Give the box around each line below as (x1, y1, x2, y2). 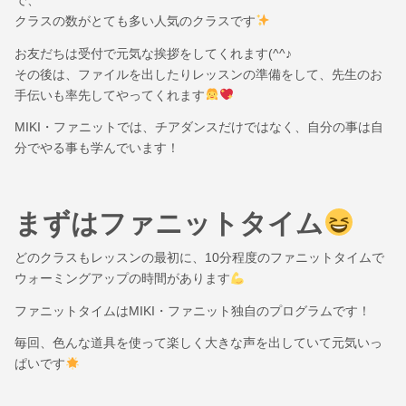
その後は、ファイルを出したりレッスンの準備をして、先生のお (14, 66, 382, 82)
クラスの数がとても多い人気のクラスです (14, 14, 256, 29)
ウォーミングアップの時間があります (14, 271, 230, 286)
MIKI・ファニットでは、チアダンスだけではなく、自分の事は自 (14, 119, 383, 134)
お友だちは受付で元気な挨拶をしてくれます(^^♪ (14, 45, 292, 61)
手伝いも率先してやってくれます (14, 87, 205, 102)
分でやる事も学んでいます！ (14, 140, 179, 155)
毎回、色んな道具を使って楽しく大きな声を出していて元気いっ (14, 335, 382, 351)
